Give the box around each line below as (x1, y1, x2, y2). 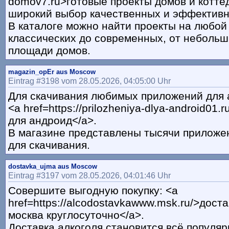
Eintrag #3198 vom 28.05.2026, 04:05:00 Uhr (8, 76, 171, 86)
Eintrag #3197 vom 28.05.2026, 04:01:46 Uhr (8, 171, 171, 180)
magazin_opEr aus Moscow (8, 68, 96, 76)
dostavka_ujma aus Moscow (8, 163, 97, 171)
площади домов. (8, 44, 90, 57)
